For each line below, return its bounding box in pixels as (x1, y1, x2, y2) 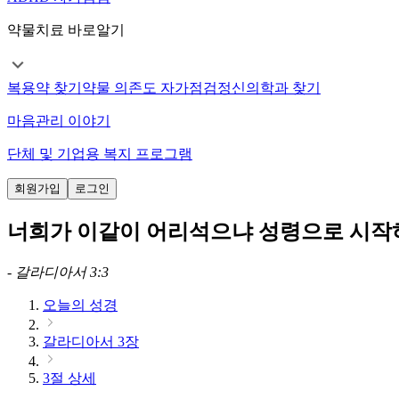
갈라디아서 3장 (43, 334, 139, 350)
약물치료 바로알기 (7, 22, 125, 38)
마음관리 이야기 (7, 113, 110, 129)
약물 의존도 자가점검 (82, 80, 217, 96)
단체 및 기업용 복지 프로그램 (7, 146, 192, 162)
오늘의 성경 (43, 297, 118, 313)
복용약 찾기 (7, 80, 82, 96)
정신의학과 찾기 (217, 80, 321, 96)
